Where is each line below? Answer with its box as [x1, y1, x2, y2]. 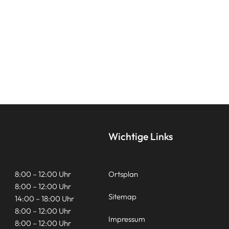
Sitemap [108, 191, 136, 201]
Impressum [108, 214, 145, 224]
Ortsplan [108, 169, 138, 179]
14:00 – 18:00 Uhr [14, 193, 74, 203]
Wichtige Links [108, 129, 173, 143]
